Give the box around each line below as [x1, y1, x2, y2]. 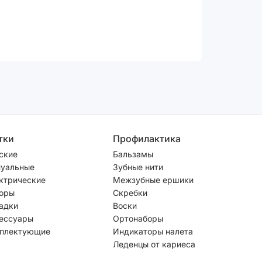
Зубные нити [113, 161, 163, 172]
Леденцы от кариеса [113, 239, 195, 249]
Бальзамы [113, 149, 153, 159]
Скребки [113, 187, 147, 198]
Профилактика [113, 132, 181, 144]
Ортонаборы [113, 213, 163, 223]
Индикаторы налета [113, 226, 193, 236]
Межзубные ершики [113, 174, 194, 185]
